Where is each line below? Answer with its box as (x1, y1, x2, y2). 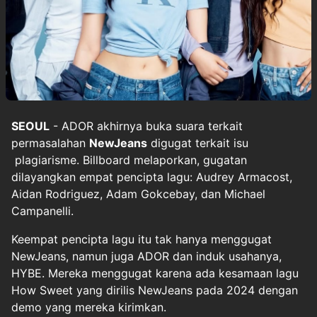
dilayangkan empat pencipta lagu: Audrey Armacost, (11, 169, 292, 184)
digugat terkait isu (147, 135, 248, 150)
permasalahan (11, 135, 89, 150)
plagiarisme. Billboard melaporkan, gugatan (11, 152, 247, 167)
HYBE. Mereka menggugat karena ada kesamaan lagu (11, 265, 299, 280)
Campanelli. (11, 203, 74, 218)
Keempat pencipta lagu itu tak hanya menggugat (11, 231, 272, 246)
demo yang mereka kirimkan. (11, 299, 166, 314)
